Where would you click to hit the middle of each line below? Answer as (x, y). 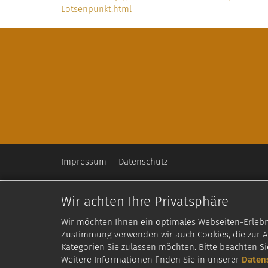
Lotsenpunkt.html (96, 9)
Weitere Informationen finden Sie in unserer (151, 260)
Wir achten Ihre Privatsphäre (145, 201)
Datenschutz (143, 162)
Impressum (84, 162)
